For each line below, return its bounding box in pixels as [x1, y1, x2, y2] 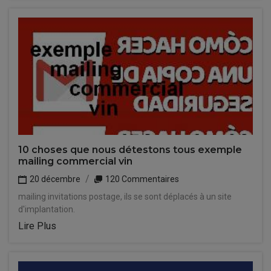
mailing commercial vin [18, 155, 132, 167]
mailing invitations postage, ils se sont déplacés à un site [18, 192, 232, 201]
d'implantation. [18, 204, 75, 214]
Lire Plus [18, 220, 56, 232]
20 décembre [28, 174, 80, 184]
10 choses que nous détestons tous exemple [18, 144, 242, 155]
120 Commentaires [103, 174, 179, 184]
